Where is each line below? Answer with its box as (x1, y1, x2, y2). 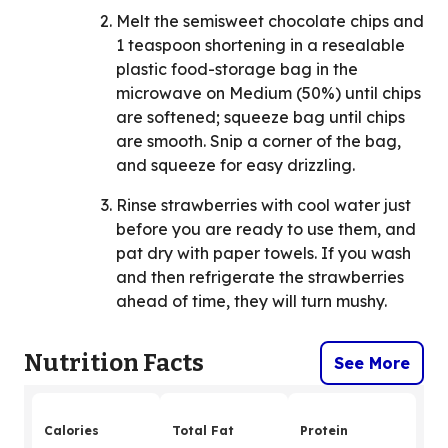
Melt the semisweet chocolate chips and (116, 11, 424, 32)
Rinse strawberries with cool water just (116, 195, 411, 216)
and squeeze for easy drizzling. (116, 155, 355, 176)
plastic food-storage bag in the (116, 59, 358, 80)
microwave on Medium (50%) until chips (116, 83, 421, 104)
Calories (44, 423, 99, 439)
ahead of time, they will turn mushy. (116, 291, 387, 312)
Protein (300, 423, 348, 439)
